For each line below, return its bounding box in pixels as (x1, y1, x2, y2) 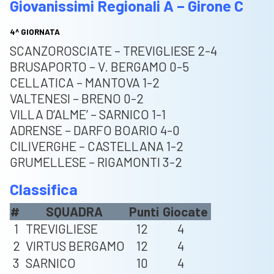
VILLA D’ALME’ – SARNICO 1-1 (10, 106, 166, 122)
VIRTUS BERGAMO (23, 238, 125, 254)
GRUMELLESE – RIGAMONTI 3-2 (10, 154, 182, 170)
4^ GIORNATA (10, 27, 60, 37)
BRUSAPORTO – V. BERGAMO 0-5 (10, 59, 189, 75)
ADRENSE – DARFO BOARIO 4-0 (10, 122, 180, 138)
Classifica (10, 180, 78, 199)
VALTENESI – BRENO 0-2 (10, 91, 144, 106)
